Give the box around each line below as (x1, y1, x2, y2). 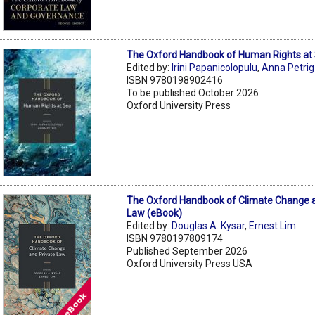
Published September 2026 (127, 245, 248, 257)
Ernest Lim (249, 219, 297, 231)
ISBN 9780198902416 (127, 74, 224, 86)
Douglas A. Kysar (172, 219, 245, 231)
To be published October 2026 (127, 86, 259, 98)
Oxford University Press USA (127, 257, 253, 269)
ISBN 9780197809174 (127, 232, 224, 244)
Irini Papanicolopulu (172, 61, 258, 73)
